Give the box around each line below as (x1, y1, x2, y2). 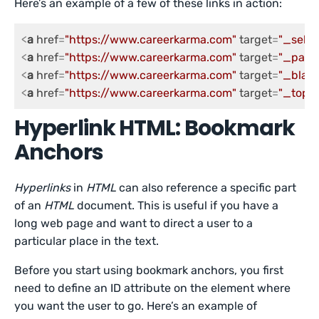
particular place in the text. (14, 234, 159, 248)
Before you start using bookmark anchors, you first (14, 263, 284, 277)
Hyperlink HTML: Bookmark (14, 113, 296, 143)
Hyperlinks (14, 181, 70, 194)
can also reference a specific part (116, 181, 297, 194)
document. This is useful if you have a (74, 199, 279, 212)
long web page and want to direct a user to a (14, 216, 253, 230)
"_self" (278, 33, 315, 46)
